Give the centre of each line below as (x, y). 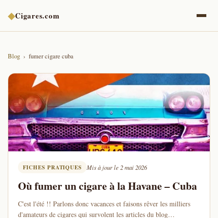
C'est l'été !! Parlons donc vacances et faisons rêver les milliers (104, 204)
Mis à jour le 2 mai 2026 (117, 167)
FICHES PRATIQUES (52, 167)
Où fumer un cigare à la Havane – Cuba (108, 186)
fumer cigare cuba (51, 56)
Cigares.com (37, 15)
